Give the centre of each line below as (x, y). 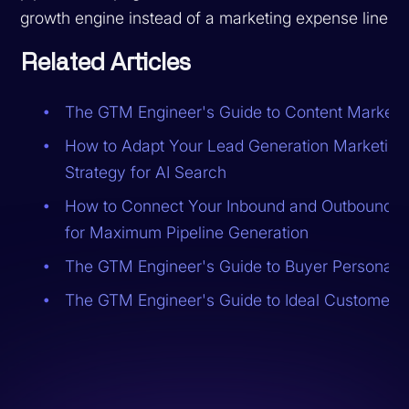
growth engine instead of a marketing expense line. (207, 17)
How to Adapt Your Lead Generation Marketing (236, 145)
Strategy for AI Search (146, 172)
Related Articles (106, 63)
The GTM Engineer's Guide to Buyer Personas (233, 266)
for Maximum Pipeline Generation (187, 232)
